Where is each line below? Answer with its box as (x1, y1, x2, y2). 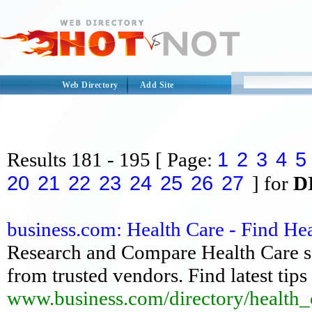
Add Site (139, 80, 174, 90)
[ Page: (155, 148, 217, 171)
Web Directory (62, 80, 118, 90)
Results (7, 148, 66, 171)
